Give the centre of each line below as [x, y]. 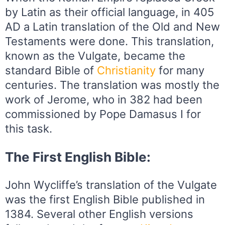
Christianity [126, 70]
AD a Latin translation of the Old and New [113, 26]
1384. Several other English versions [99, 214]
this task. [29, 128]
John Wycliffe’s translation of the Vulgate [111, 185]
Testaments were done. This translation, [109, 41]
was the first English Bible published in [105, 199]
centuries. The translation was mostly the [112, 85]
